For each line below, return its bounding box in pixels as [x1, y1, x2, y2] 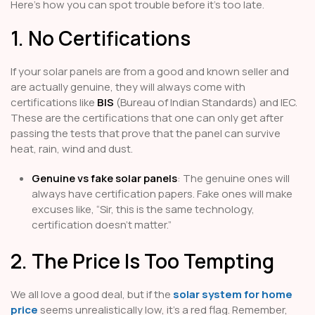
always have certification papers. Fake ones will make [32, 186, 292, 202]
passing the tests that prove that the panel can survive [11, 126, 281, 141]
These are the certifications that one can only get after [11, 110, 283, 126]
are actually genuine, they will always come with [11, 79, 245, 95]
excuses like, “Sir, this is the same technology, [32, 202, 255, 217]
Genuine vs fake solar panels [32, 171, 177, 186]
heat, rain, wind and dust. [11, 141, 133, 157]
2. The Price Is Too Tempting [11, 247, 274, 275]
